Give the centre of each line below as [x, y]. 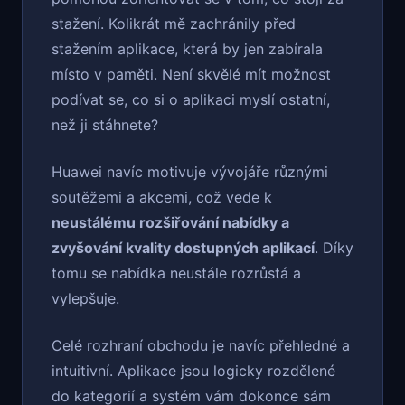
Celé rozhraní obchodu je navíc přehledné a [201, 346]
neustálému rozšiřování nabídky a [170, 223]
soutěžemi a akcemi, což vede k [162, 198]
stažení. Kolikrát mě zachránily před [174, 24]
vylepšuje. [85, 299]
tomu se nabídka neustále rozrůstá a [176, 273]
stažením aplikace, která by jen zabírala [187, 49]
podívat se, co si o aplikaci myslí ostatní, [191, 100]
